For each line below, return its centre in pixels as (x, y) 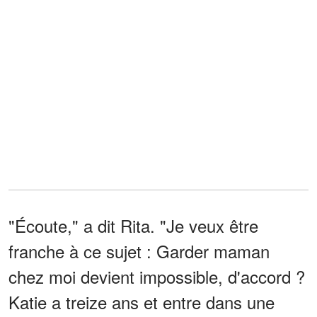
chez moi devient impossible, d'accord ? (157, 276)
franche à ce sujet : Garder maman (139, 250)
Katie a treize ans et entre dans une (142, 301)
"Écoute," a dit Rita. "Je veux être (133, 225)
